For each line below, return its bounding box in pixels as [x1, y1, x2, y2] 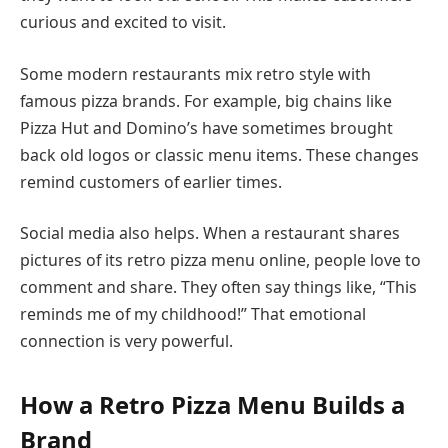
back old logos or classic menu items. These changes [20, 143, 419, 166]
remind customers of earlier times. [20, 170, 282, 193]
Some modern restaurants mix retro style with [20, 62, 371, 85]
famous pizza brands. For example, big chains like [20, 89, 392, 112]
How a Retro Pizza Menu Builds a [20, 388, 405, 422]
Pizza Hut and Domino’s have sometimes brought [20, 116, 393, 139]
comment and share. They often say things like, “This [20, 276, 417, 299]
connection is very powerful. [20, 330, 233, 353]
